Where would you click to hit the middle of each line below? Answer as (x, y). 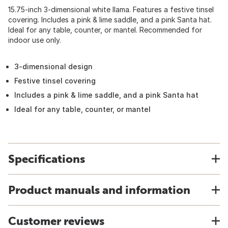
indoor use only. (35, 40)
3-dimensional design (53, 66)
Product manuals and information (99, 190)
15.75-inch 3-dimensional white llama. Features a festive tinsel (111, 9)
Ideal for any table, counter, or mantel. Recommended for (105, 30)
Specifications (47, 159)
